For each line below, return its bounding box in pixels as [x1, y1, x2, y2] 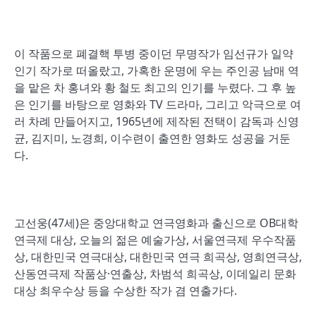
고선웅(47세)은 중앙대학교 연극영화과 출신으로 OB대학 [14, 215, 298, 231]
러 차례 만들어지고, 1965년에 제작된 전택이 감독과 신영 [14, 114, 299, 129]
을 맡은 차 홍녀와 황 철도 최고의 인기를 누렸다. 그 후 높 [14, 80, 296, 95]
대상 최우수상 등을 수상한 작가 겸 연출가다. [14, 283, 237, 298]
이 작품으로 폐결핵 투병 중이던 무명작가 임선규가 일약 [14, 46, 293, 61]
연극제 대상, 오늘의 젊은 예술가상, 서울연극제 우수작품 [14, 232, 296, 248]
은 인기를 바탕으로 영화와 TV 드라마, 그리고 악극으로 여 [14, 97, 301, 112]
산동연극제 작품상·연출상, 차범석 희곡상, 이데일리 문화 [14, 266, 296, 281]
